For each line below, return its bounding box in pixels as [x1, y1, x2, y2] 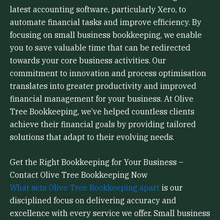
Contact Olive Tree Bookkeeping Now [10, 170, 147, 180]
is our [160, 183, 183, 193]
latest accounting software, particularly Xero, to [10, 4, 186, 14]
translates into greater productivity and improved [10, 81, 196, 91]
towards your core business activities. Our [10, 55, 166, 65]
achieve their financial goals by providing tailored [10, 119, 196, 129]
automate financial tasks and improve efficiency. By [10, 17, 201, 27]
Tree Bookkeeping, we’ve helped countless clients [10, 106, 194, 116]
